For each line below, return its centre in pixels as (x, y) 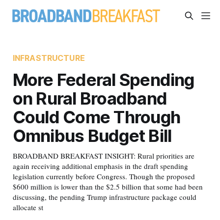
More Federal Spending (103, 79)
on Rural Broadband (90, 98)
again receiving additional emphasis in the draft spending (100, 166)
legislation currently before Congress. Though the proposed (104, 176)
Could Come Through (96, 117)
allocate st (28, 207)
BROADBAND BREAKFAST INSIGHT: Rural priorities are (103, 155)
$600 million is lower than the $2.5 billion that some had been (108, 186)
